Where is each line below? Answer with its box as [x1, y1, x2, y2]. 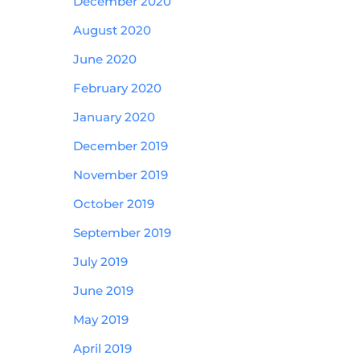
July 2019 [73, 254, 128, 269]
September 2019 [73, 225, 171, 240]
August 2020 [73, 22, 151, 38]
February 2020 [73, 80, 162, 96]
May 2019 [73, 312, 129, 327]
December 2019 [73, 138, 168, 153]
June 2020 [73, 51, 137, 67]
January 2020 [73, 109, 155, 125]
